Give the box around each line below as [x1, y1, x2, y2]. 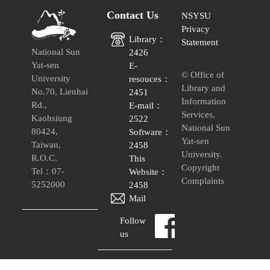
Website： [129, 167, 168, 177]
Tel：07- [31, 166, 65, 176]
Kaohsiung [31, 113, 73, 123]
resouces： [129, 74, 171, 84]
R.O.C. [31, 153, 58, 163]
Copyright [181, 163, 220, 172]
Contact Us [106, 9, 159, 21]
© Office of [181, 70, 225, 80]
